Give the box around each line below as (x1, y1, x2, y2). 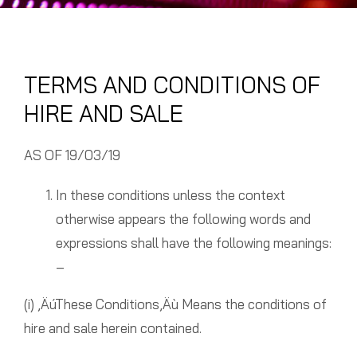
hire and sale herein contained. (23, 320, 202, 337)
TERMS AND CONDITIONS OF (23, 71, 320, 100)
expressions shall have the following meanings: (55, 234, 331, 252)
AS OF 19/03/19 (23, 147, 120, 164)
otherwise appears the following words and (55, 210, 311, 228)
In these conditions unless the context (55, 186, 285, 204)
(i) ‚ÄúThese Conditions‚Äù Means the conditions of (23, 296, 327, 313)
